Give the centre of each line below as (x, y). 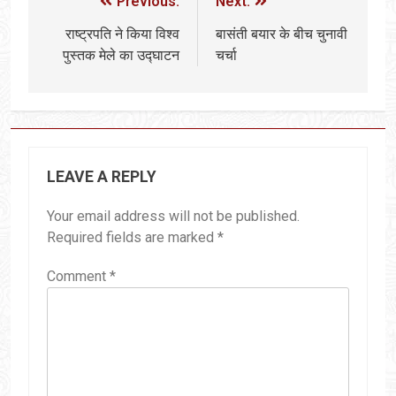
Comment (78, 277)
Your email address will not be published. (173, 217)
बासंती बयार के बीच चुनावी (282, 34)
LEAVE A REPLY (102, 177)
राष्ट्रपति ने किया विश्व (122, 34)
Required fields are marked (132, 238)
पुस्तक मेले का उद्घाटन (121, 56)
